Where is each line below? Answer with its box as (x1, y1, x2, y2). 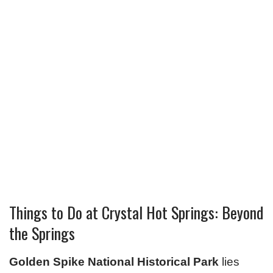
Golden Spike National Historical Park (9, 255, 219, 269)
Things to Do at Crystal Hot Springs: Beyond (9, 200, 263, 225)
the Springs (9, 221, 75, 246)
